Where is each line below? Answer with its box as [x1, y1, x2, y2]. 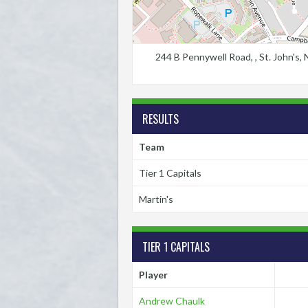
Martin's [138, 193, 173, 205]
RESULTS [142, 111, 179, 127]
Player [138, 269, 168, 280]
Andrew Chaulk [138, 295, 205, 307]
